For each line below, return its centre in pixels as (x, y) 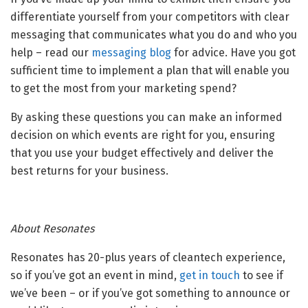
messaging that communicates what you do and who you (154, 35)
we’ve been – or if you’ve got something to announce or (150, 294)
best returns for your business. (89, 171)
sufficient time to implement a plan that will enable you (150, 71)
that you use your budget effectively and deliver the (142, 153)
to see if (262, 276)
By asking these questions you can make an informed (146, 118)
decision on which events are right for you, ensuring (143, 135)
